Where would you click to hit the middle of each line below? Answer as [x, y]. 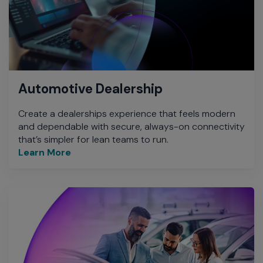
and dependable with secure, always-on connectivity [131, 126]
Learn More [45, 152]
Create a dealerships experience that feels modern [127, 113]
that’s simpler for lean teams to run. [93, 139]
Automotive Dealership [90, 89]
